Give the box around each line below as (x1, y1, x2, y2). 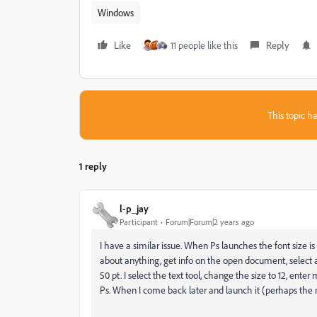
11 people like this (171, 38, 238, 51)
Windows (98, 6, 134, 18)
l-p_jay (120, 202, 149, 215)
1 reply (79, 159, 107, 172)
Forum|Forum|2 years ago (166, 217, 254, 228)
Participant (120, 217, 158, 228)
